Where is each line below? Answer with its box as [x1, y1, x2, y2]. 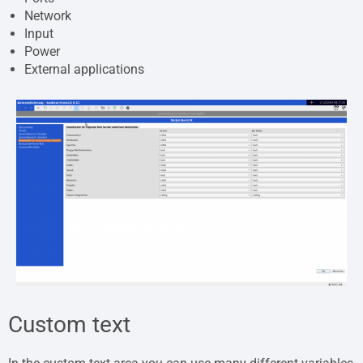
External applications [24, 62, 144, 78]
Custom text [8, 311, 130, 339]
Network [24, 8, 71, 24]
